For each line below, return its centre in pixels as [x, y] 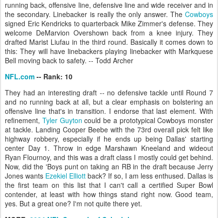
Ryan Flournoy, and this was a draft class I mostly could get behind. [109, 157]
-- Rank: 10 [54, 76]
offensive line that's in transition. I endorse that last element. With [109, 111]
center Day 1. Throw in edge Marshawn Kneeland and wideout [109, 148]
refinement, [24, 120]
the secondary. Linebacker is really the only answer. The [95, 14]
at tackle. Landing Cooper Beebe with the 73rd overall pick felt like [109, 129]
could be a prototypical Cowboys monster [147, 120]
